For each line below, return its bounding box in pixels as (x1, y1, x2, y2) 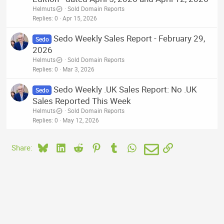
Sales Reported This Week (32, 95, 131, 107)
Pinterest (100, 141, 131, 152)
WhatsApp (136, 141, 170, 152)
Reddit (83, 141, 104, 152)
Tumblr (118, 141, 142, 152)
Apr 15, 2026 (62, 14, 97, 22)
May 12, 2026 (62, 116, 99, 124)
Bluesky (47, 141, 73, 152)
